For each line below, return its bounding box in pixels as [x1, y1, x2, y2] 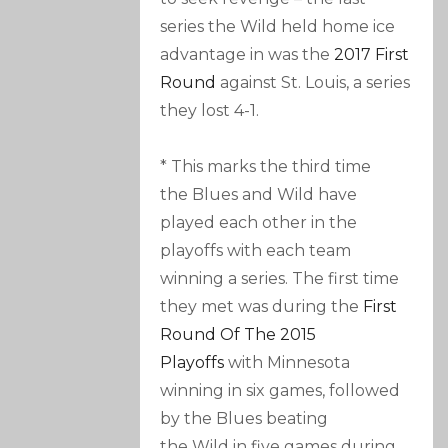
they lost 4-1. [160, 101, 264, 121]
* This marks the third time [160, 157, 372, 177]
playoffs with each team [160, 241, 352, 261]
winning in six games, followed [160, 381, 401, 401]
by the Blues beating [160, 409, 329, 429]
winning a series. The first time [160, 269, 400, 289]
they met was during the [160, 297, 364, 317]
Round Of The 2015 [160, 325, 317, 345]
